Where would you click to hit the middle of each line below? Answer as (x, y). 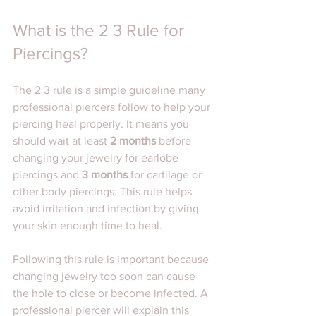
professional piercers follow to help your (113, 107)
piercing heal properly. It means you (102, 124)
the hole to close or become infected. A (112, 293)
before (175, 141)
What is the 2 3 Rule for (101, 30)
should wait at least (61, 141)
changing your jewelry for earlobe (97, 158)
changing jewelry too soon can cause (105, 276)
